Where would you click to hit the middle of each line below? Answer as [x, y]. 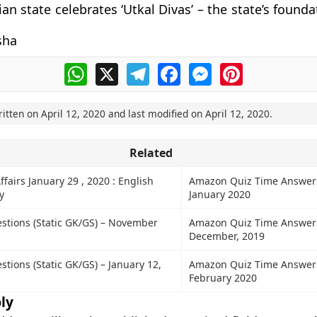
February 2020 [223, 278]
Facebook [206, 69]
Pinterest [267, 69]
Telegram [174, 69]
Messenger [241, 69]
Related [151, 153]
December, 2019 [226, 236]
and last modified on [155, 114]
